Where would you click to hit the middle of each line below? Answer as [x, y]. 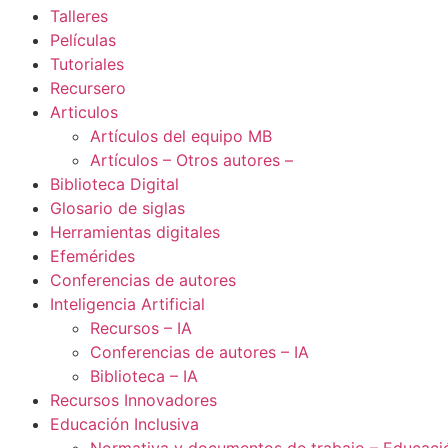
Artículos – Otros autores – [191, 160]
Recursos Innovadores [133, 400]
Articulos [84, 112]
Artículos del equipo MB [181, 136]
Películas [83, 40]
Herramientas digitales [135, 232]
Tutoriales [87, 64]
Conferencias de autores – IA [199, 352]
